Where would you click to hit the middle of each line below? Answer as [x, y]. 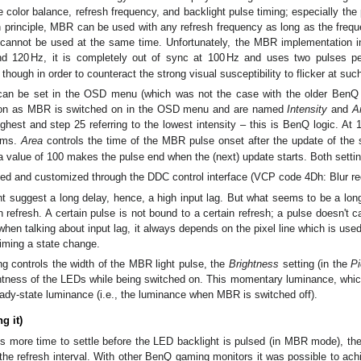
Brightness [254, 264]
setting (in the [315, 264]
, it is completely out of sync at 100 [134, 57]
